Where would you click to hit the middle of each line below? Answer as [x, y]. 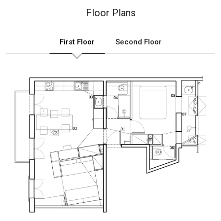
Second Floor [138, 42]
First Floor [77, 42]
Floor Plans [110, 13]
